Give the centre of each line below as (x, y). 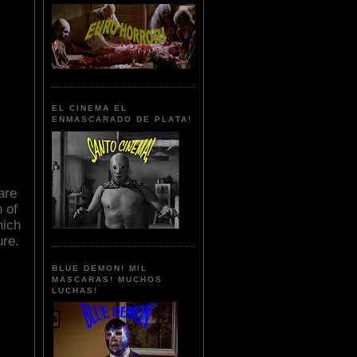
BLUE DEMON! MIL (100, 268)
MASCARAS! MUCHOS (108, 279)
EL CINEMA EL (90, 108)
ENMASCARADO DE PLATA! (122, 120)
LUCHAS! (75, 290)
